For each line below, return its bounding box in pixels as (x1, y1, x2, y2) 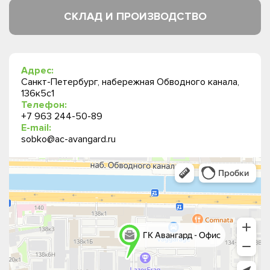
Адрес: (21, 64, 54, 77)
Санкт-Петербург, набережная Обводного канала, (21, 75, 239, 88)
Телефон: (21, 98, 67, 111)
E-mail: (21, 121, 51, 134)
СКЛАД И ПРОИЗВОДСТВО (63, 10, 207, 24)
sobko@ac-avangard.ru (21, 133, 116, 145)
